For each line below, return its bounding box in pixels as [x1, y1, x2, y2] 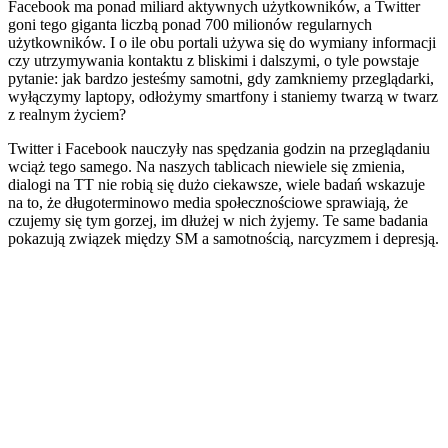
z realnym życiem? [8, 105, 126, 123]
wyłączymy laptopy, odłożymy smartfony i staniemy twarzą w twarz [8, 87, 438, 105]
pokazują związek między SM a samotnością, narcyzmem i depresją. [8, 229, 439, 247]
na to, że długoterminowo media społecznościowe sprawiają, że [8, 193, 408, 211]
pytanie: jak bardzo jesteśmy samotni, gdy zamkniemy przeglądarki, [8, 69, 434, 87]
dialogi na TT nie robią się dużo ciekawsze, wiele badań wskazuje [8, 175, 425, 193]
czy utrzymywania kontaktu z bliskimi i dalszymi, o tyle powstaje [8, 51, 419, 69]
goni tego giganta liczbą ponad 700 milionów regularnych [8, 15, 372, 33]
